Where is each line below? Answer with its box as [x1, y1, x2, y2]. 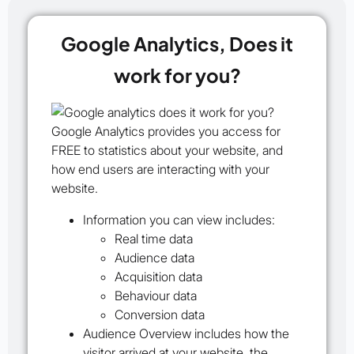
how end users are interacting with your [51, 161, 269, 178]
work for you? [113, 63, 241, 88]
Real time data [115, 231, 193, 247]
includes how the [191, 326, 289, 342]
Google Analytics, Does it [61, 32, 293, 56]
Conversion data [115, 307, 205, 323]
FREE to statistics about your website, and [51, 142, 283, 159]
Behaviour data [115, 288, 197, 304]
